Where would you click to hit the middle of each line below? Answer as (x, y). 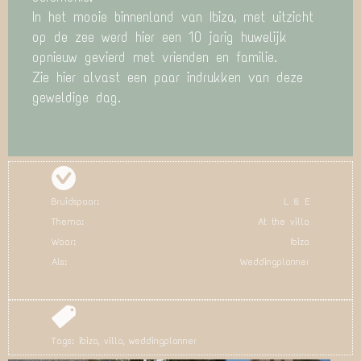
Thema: (68, 222)
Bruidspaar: (75, 202)
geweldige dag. (77, 98)
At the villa (283, 222)
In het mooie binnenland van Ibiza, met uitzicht (173, 17)
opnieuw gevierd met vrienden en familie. (155, 58)
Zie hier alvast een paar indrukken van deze (168, 78)
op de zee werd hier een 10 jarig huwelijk (160, 37)
